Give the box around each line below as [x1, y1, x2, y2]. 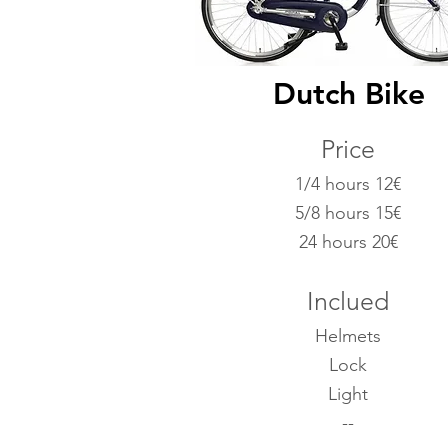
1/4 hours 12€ [295, 173, 401, 195]
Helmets [315, 325, 381, 347]
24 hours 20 [298, 231, 390, 253]
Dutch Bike [272, 76, 425, 112]
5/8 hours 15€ [295, 202, 401, 224]
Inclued [307, 286, 389, 316]
